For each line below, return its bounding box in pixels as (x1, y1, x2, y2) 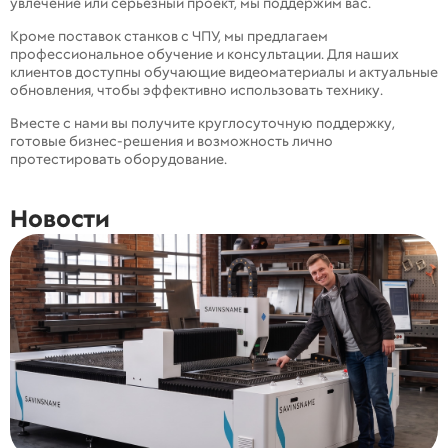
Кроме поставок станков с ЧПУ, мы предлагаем (10, 27, 328, 46)
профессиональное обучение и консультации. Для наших (10, 45, 399, 64)
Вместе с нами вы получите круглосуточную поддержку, (10, 114, 395, 133)
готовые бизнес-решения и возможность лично (10, 132, 333, 151)
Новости (10, 203, 110, 235)
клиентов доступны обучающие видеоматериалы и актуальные (10, 63, 438, 82)
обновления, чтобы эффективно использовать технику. (10, 81, 383, 100)
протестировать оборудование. (10, 150, 227, 169)
